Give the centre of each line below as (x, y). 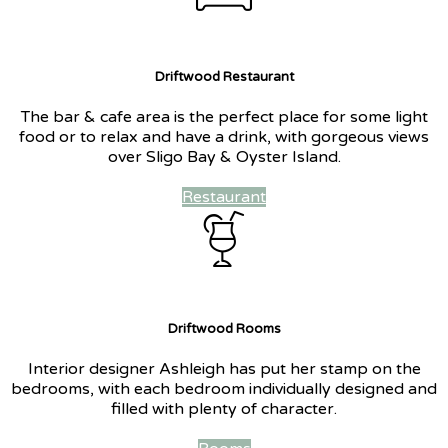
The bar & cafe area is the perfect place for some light (224, 116)
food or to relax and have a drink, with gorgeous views (224, 136)
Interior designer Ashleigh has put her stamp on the (224, 369)
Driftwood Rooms (224, 329)
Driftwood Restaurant (224, 76)
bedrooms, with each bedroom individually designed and (224, 389)
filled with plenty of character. (224, 409)
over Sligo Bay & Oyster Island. (224, 156)
